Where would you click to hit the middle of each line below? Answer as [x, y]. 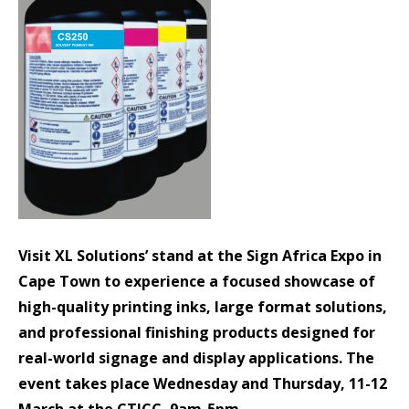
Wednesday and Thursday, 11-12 [268, 383]
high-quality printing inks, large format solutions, [203, 307]
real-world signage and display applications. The [196, 358]
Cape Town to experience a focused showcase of [197, 281]
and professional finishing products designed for [197, 332]
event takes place [84, 383]
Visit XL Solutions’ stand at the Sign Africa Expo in [200, 256]
